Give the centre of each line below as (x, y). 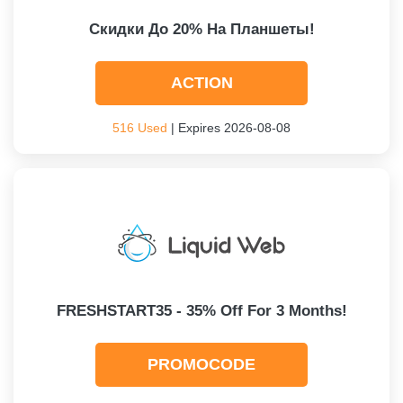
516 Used (140, 128)
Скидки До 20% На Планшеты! (201, 29)
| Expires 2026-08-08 (229, 128)
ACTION (201, 83)
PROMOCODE (201, 364)
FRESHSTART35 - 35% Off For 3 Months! (201, 311)
